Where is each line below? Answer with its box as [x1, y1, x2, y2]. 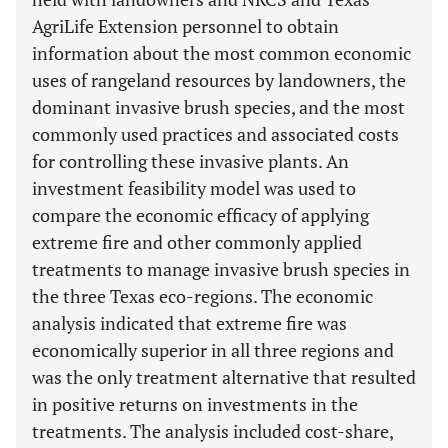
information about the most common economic [32, 41, 411, 65]
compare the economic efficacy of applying [32, 203, 369, 227]
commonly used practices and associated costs [32, 122, 399, 146]
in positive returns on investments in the [32, 392, 358, 416]
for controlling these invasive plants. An [32, 149, 349, 173]
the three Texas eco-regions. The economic [32, 284, 373, 308]
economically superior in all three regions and [32, 338, 394, 362]
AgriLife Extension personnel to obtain [32, 14, 339, 38]
